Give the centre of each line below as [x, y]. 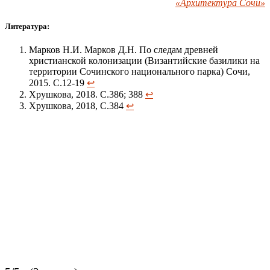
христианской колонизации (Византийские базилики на [144, 61]
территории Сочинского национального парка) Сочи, [140, 72]
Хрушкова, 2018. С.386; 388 [87, 95]
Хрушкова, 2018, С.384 [77, 106]
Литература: [27, 26]
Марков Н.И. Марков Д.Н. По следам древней [124, 50]
